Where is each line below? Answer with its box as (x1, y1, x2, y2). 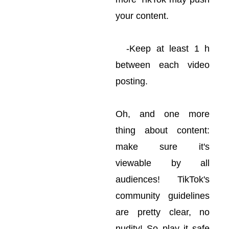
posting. (116, 76, 148, 86)
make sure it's (116, 142, 210, 152)
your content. (116, 11, 169, 21)
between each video (116, 60, 210, 70)
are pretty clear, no (116, 207, 210, 217)
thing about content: (116, 125, 210, 135)
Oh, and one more (116, 109, 210, 119)
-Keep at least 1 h (116, 43, 210, 54)
